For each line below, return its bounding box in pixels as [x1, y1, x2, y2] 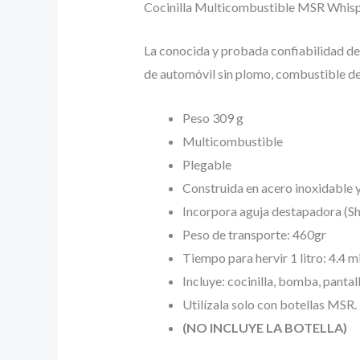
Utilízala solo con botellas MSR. [182, 296, 357, 312]
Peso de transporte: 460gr [182, 226, 326, 242]
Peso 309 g [182, 109, 243, 125]
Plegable [182, 156, 231, 172]
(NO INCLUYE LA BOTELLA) [182, 319, 347, 335]
